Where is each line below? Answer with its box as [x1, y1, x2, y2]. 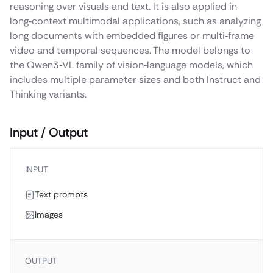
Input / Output [10, 124, 88, 140]
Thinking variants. [10, 88, 87, 101]
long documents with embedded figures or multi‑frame [10, 29, 254, 42]
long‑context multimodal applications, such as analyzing [10, 15, 261, 27]
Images [35, 209, 63, 220]
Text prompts [35, 189, 88, 200]
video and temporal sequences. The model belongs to [10, 44, 250, 57]
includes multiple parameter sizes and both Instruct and [10, 73, 261, 86]
